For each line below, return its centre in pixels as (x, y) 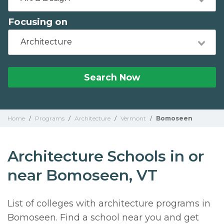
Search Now (112, 77)
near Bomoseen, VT (82, 175)
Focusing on (38, 22)
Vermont (133, 118)
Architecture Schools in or (106, 156)
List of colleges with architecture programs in (109, 203)
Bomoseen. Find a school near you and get (103, 217)
